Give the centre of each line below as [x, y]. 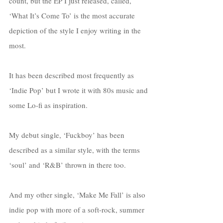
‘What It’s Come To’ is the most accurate [73, 15]
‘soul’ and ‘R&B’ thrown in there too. [68, 165]
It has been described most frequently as [72, 75]
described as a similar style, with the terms [75, 150]
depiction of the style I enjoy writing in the [76, 30]
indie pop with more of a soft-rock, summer [78, 209]
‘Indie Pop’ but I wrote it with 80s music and [79, 90]
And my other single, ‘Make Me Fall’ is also [78, 194]
